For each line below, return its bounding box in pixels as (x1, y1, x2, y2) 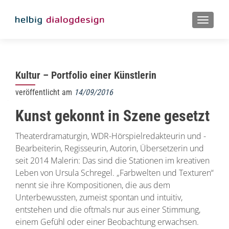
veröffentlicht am (15, 87, 74, 97)
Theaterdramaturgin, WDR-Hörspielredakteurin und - (15, 130, 206, 142)
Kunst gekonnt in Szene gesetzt (15, 107, 210, 125)
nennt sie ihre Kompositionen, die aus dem (15, 179, 170, 191)
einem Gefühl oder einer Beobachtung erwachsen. (15, 216, 199, 227)
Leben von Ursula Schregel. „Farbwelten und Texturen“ (15, 167, 214, 178)
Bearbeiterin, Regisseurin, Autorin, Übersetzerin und (15, 143, 204, 154)
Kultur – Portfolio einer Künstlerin (15, 69, 156, 81)
